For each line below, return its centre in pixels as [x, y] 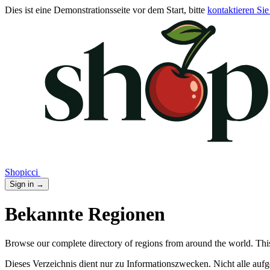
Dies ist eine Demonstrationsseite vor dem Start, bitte [106, 10]
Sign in [23, 184]
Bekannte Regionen [85, 214]
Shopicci [21, 172]
